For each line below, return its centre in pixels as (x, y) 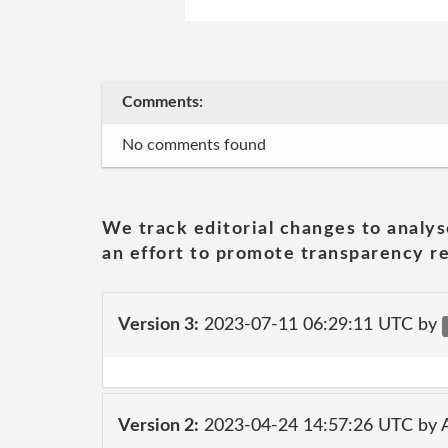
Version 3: (158, 324)
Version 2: (158, 425)
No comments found (194, 145)
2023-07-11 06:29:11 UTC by (320, 324)
